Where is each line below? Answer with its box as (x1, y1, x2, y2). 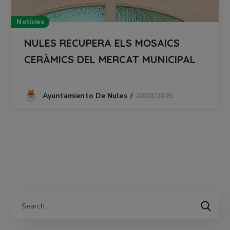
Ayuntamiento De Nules (42, 91, 127, 101)
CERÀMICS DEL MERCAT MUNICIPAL (24, 53, 196, 66)
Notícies (16, 17, 45, 27)
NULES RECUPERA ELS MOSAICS (24, 36, 180, 50)
